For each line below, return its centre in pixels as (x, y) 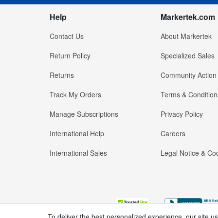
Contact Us (67, 36)
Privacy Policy (182, 114)
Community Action (188, 75)
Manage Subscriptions (84, 114)
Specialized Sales (187, 56)
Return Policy (70, 56)
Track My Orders (75, 95)
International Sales (78, 153)
